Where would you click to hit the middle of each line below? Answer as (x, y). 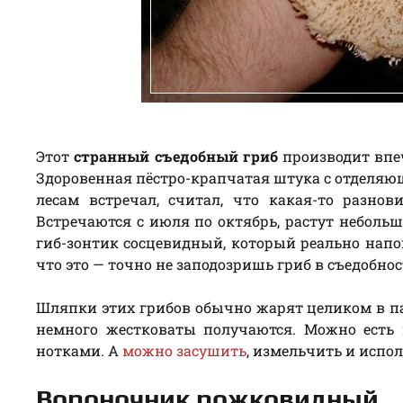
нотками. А (79, 350)
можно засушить (184, 350)
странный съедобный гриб (179, 156)
